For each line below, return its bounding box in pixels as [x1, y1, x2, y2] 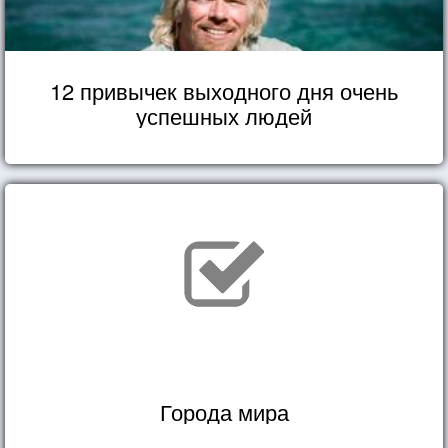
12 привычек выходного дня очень [50, 74, 398, 106]
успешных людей [136, 99, 312, 131]
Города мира [159, 395, 289, 427]
